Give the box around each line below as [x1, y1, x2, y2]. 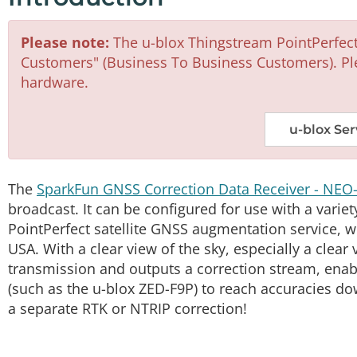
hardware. [21, 73, 88, 92]
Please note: [21, 33, 109, 53]
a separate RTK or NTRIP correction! [8, 299, 247, 319]
